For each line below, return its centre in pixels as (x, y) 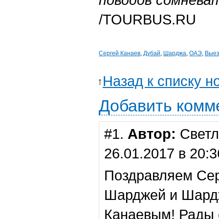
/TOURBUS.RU (147, 19)
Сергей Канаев (120, 53)
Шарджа (175, 53)
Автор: (152, 134)
